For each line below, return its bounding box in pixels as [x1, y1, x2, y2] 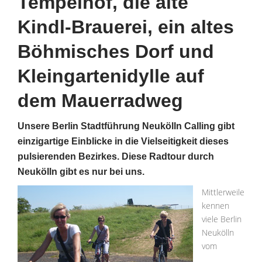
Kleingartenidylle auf [18, 65, 204, 87]
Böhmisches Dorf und [18, 41, 214, 62]
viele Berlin [202, 213, 242, 225]
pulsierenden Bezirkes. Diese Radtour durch [18, 151, 214, 161]
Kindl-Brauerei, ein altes [18, 16, 234, 37]
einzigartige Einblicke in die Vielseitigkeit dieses [18, 136, 229, 146]
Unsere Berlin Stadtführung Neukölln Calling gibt [18, 121, 235, 131]
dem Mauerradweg [18, 90, 183, 111]
